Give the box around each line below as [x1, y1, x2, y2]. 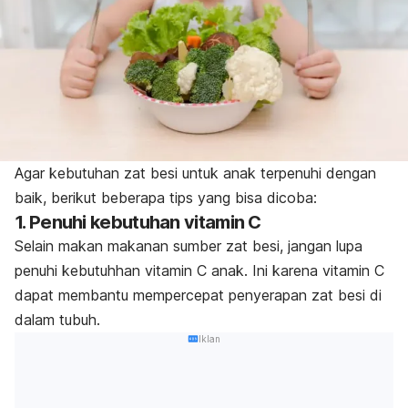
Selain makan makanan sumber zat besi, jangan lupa [15, 236, 362, 255]
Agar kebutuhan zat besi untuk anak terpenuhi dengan [15, 163, 376, 182]
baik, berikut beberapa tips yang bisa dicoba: [15, 188, 317, 207]
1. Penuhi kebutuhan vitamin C [15, 210, 261, 233]
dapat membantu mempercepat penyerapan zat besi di [15, 285, 382, 304]
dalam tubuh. [15, 310, 100, 329]
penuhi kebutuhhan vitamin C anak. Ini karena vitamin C [15, 260, 384, 280]
